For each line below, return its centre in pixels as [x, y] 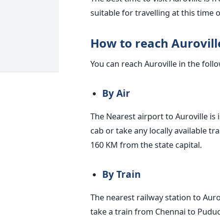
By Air [116, 93]
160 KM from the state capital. [146, 144]
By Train [121, 174]
